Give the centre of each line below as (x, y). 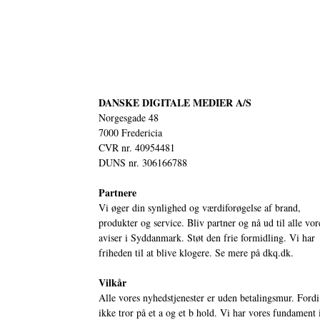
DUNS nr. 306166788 (143, 162)
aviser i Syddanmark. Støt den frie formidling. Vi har (207, 237)
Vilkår (112, 282)
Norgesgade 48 (129, 117)
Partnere (117, 192)
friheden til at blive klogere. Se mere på (181, 252)
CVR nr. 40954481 (137, 147)
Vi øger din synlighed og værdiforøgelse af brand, (200, 207)
